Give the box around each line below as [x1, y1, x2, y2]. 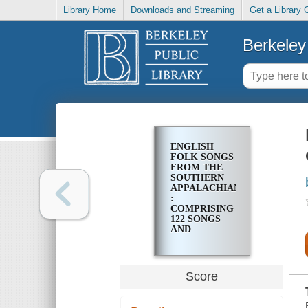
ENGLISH [170, 142, 214, 153]
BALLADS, [170, 234, 218, 245]
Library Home [63, 5, 117, 16]
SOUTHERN [170, 173, 224, 184]
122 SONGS [170, 214, 221, 225]
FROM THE [170, 162, 223, 173]
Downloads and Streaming [131, 5, 235, 16]
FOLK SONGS [170, 152, 234, 163]
